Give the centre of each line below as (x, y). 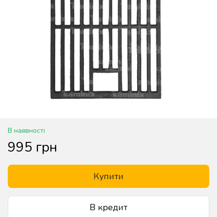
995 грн (32, 147)
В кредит (108, 207)
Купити (108, 176)
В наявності (26, 131)
